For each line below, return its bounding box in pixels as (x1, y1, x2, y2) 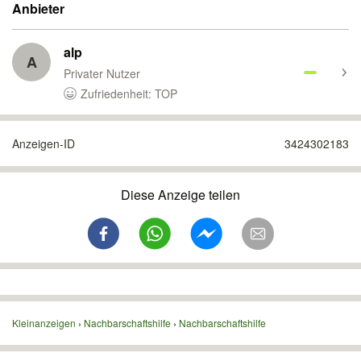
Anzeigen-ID (12, 135, 75, 151)
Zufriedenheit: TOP (81, 85, 177, 102)
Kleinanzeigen (12, 316, 76, 330)
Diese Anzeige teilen (121, 185, 240, 204)
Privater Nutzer (64, 65, 140, 81)
